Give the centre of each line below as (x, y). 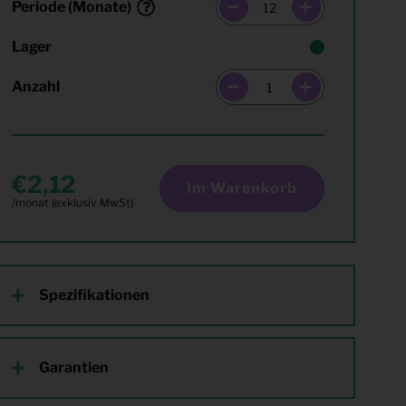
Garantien (74, 367)
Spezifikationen (95, 295)
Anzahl (36, 87)
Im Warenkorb (242, 188)
